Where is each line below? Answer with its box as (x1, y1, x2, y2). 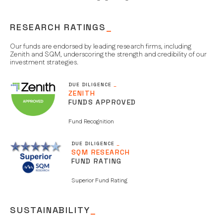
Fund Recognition (68, 117, 114, 126)
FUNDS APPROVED (68, 98, 136, 107)
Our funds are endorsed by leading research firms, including (10, 42, 191, 52)
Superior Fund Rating (71, 176, 127, 185)
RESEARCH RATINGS (10, 21, 106, 33)
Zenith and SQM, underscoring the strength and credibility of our (10, 50, 207, 60)
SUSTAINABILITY (10, 204, 91, 216)
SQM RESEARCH (71, 148, 130, 157)
